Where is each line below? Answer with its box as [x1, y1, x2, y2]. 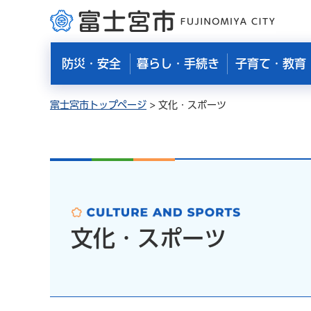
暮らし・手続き [137, 58, 220, 69]
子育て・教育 [235, 58, 306, 69]
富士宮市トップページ [50, 100, 146, 110]
